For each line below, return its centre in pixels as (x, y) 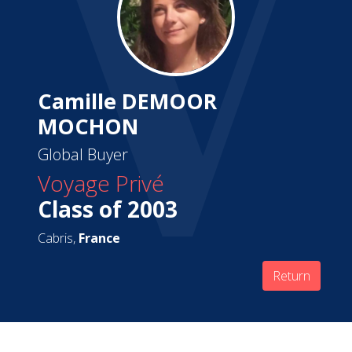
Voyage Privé (101, 183)
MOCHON (88, 126)
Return (291, 276)
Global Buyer (83, 154)
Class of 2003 (108, 209)
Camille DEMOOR (127, 101)
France (99, 238)
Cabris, (58, 238)
